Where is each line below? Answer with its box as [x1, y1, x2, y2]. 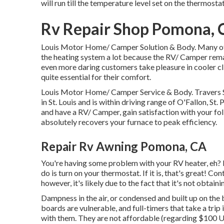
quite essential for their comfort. [41, 72, 151, 81]
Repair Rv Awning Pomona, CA [41, 139, 206, 153]
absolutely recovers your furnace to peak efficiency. [41, 117, 217, 126]
